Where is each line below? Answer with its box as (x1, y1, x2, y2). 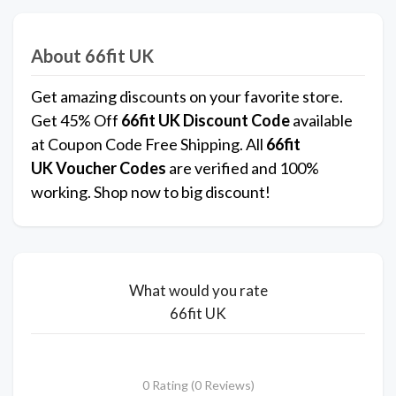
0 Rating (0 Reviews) (141, 377, 255, 393)
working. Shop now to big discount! (31, 182, 270, 202)
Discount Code (183, 110, 290, 131)
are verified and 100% (166, 158, 319, 179)
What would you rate (128, 281, 268, 301)
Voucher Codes (56, 158, 166, 179)
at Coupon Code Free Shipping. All (31, 134, 263, 155)
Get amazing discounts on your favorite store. (31, 87, 343, 107)
